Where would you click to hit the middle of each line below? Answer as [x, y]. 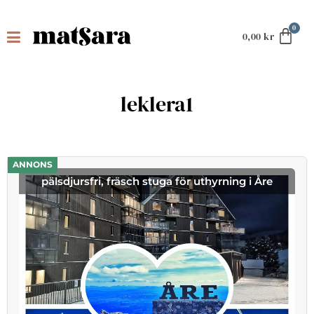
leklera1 [157, 104]
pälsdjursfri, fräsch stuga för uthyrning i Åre [157, 181]
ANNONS [33, 165]
